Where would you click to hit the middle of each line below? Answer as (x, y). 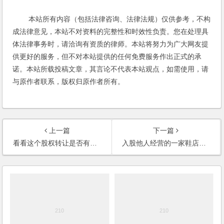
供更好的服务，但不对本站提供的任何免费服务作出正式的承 (107, 56)
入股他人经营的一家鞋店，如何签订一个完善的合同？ (160, 143)
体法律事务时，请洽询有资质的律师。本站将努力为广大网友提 (111, 44)
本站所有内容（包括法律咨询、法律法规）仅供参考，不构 (112, 19)
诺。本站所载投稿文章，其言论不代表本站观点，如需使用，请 (111, 69)
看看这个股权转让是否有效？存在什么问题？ (52, 143)
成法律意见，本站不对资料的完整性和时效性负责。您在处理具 (111, 31)
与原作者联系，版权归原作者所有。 (69, 81)
